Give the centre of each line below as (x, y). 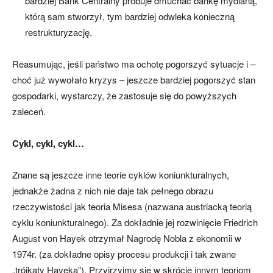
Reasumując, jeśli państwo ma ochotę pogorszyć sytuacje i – (134, 64)
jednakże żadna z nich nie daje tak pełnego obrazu (113, 191)
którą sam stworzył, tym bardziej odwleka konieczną (130, 16)
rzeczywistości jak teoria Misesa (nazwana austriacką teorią (132, 207)
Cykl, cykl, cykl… (48, 144)
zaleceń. (29, 112)
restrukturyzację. (58, 32)
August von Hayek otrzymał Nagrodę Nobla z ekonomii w (127, 238)
